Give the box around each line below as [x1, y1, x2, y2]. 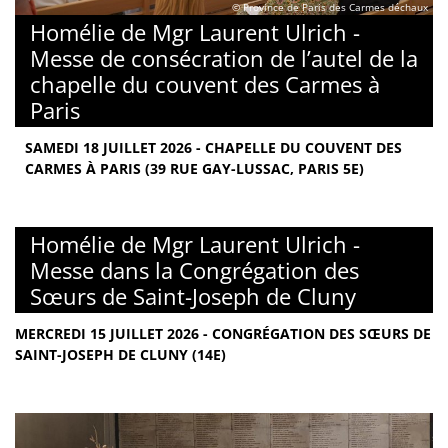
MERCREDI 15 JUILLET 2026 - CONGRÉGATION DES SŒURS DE [15, 323, 431, 343]
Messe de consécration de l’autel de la [30, 42, 418, 73]
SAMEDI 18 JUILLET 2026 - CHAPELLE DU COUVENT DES [25, 137, 402, 157]
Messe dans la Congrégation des [30, 254, 359, 285]
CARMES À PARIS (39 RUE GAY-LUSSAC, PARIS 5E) [25, 158, 364, 178]
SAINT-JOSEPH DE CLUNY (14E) [15, 344, 226, 364]
